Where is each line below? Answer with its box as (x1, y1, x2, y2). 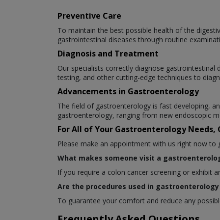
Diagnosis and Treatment (57, 48, 159, 59)
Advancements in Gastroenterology (57, 85, 199, 97)
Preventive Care (57, 10, 121, 21)
